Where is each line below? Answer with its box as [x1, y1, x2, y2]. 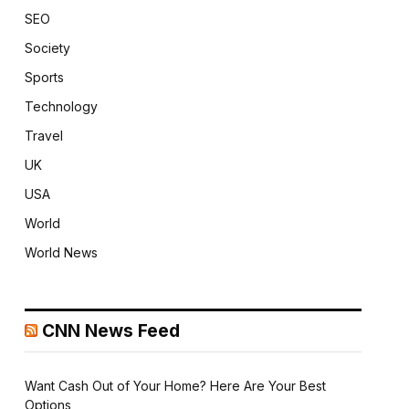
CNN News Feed [41, 320, 180, 342]
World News [24, 245, 98, 261]
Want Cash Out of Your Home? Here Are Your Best [24, 378, 326, 394]
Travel [24, 128, 63, 144]
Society [24, 40, 70, 57]
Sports [24, 69, 64, 86]
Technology [24, 99, 98, 115]
